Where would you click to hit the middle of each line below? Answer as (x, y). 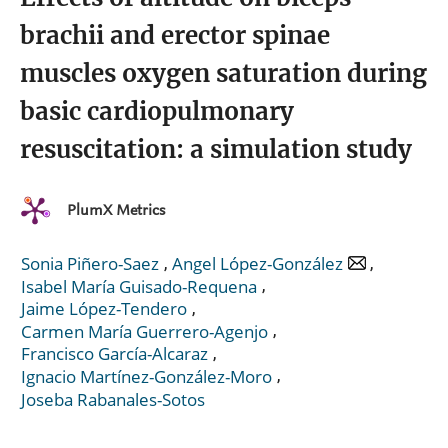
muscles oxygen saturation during (223, 73)
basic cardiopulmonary (157, 111)
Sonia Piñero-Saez (90, 264)
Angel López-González (257, 264)
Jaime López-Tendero (104, 309)
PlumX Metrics (116, 210)
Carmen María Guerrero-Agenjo (144, 331)
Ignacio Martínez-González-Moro (146, 376)
